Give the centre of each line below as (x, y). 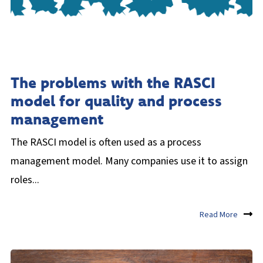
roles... (25, 180)
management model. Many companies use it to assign (129, 161)
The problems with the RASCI (113, 83)
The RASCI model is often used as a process (106, 143)
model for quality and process (116, 101)
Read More (219, 215)
